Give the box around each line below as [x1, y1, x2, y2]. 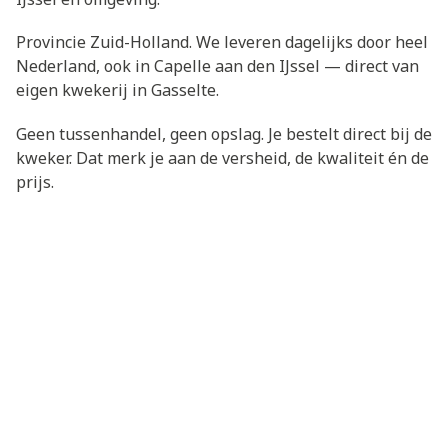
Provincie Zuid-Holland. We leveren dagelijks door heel [16, 31, 428, 54]
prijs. [16, 170, 54, 193]
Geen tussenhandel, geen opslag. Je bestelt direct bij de [16, 122, 432, 145]
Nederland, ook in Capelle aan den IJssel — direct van [16, 55, 419, 78]
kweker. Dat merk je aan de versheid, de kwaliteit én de [16, 146, 429, 169]
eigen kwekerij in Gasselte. [16, 79, 219, 102]
